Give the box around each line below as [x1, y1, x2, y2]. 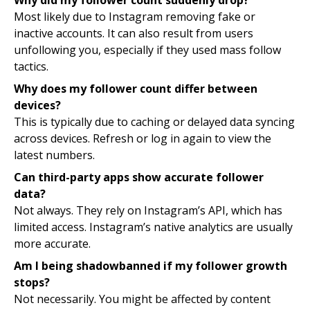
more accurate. [14, 236, 91, 252]
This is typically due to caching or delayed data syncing [14, 114, 295, 130]
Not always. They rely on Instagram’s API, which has [14, 203, 282, 219]
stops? [14, 275, 50, 291]
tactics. [14, 59, 48, 75]
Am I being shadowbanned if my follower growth [14, 258, 287, 274]
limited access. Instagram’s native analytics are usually [14, 219, 293, 235]
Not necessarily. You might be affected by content [14, 291, 271, 307]
